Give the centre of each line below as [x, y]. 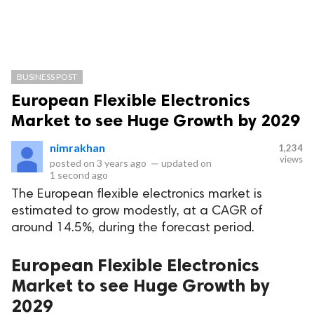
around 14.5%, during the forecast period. [133, 228]
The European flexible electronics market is [137, 194]
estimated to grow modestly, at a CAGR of [137, 211]
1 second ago [79, 175]
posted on [73, 163]
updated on [185, 163]
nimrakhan [77, 148]
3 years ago [122, 163]
